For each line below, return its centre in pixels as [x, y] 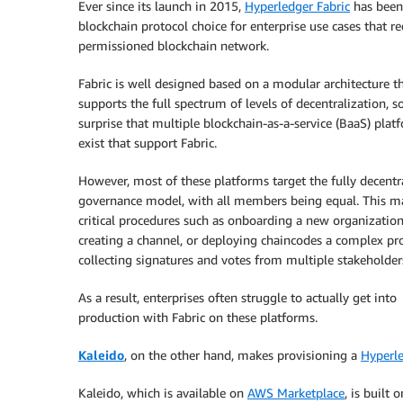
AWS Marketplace [296, 393]
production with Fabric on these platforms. [198, 317]
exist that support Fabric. [148, 143]
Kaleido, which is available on [163, 393]
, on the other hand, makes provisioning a [242, 355]
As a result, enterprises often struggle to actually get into [237, 297]
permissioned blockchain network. [174, 45]
